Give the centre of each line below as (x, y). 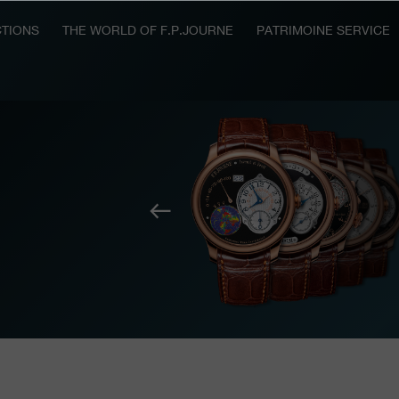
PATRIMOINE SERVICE (323, 32)
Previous (211, 210)
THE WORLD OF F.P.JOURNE (147, 32)
